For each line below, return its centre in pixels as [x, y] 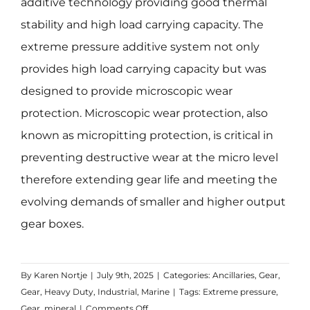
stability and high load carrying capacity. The [142, 24]
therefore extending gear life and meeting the [149, 179]
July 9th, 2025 [125, 275]
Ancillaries [233, 275]
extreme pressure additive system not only [140, 46]
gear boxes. [52, 224]
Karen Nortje [60, 275]
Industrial [117, 291]
